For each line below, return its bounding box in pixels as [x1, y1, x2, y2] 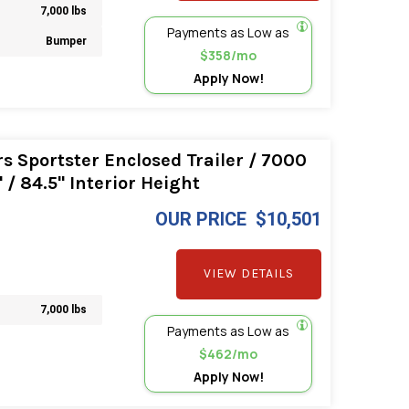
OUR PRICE [155, 207, 247, 230]
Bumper [46, 35, 88, 48]
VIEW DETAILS [204, 266, 295, 282]
